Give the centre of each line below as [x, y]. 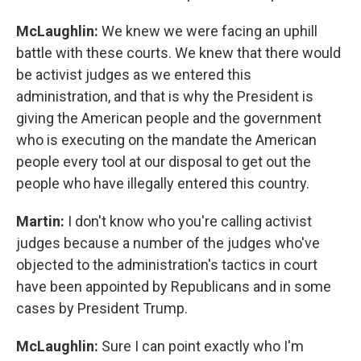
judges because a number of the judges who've [168, 243]
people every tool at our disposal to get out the [164, 162]
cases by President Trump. [102, 308]
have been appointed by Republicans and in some [174, 286]
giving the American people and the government [169, 118]
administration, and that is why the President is [165, 96]
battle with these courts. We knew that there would [178, 53]
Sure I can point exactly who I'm [203, 346]
